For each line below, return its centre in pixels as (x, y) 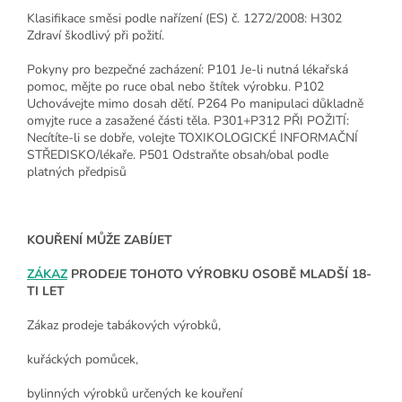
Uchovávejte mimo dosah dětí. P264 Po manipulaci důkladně (195, 104)
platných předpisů (77, 172)
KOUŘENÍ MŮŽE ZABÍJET (100, 240)
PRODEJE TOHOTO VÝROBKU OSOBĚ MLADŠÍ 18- (219, 275)
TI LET (46, 292)
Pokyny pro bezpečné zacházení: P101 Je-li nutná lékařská (188, 70)
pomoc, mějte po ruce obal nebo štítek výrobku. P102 (175, 87)
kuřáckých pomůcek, (83, 360)
